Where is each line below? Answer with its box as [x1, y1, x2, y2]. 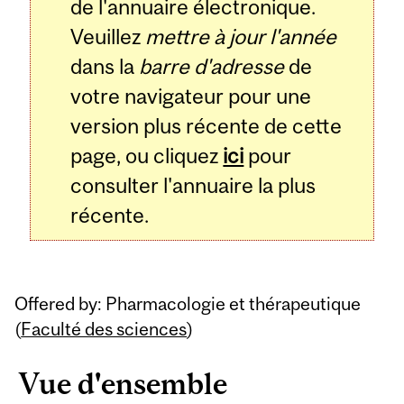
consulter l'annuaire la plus [70, 173, 317, 198]
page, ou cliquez [70, 143, 224, 169]
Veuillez [70, 24, 146, 50]
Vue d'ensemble [19, 366, 228, 400]
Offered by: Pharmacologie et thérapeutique [14, 292, 362, 314]
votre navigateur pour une [70, 84, 312, 109]
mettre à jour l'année [145, 24, 337, 50]
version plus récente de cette [70, 114, 343, 139]
